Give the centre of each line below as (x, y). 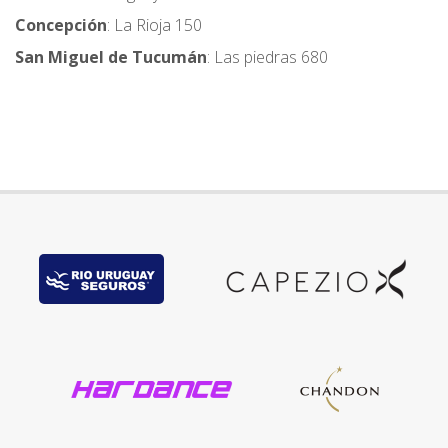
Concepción (61, 25)
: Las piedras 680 (267, 57)
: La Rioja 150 (154, 25)
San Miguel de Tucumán (111, 57)
